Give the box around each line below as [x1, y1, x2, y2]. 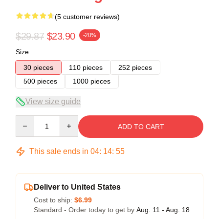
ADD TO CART [117, 122, 164, 131]
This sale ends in [27, 147, 90, 155]
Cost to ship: [34, 196, 74, 204]
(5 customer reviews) [55, 12, 120, 21]
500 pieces [23, 77, 57, 85]
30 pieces [23, 63, 53, 71]
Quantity [15, 115, 41, 124]
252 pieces [118, 63, 152, 71]
